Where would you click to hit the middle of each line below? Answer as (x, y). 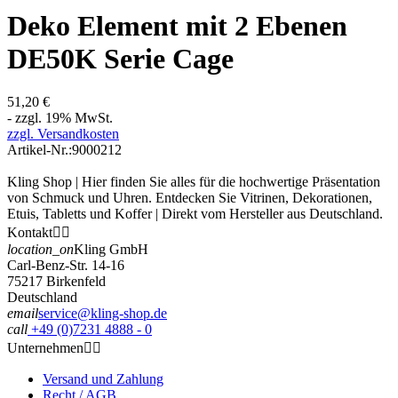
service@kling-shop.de (103, 314)
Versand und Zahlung (103, 379)
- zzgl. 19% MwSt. (60, 118)
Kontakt (30, 233)
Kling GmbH (111, 250)
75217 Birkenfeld (56, 282)
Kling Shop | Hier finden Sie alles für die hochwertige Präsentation (194, 182)
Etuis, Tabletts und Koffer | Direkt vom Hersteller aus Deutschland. (195, 214)
